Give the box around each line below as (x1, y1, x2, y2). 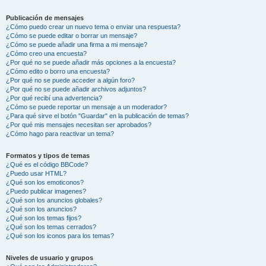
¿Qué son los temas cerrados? (6, 223, 96, 230)
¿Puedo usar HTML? (6, 170, 66, 177)
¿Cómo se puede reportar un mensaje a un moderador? (6, 103, 167, 110)
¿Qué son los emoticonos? (6, 179, 84, 186)
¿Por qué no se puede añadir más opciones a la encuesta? (6, 59, 176, 66)
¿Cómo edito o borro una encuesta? (6, 68, 110, 75)
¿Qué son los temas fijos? (6, 214, 81, 221)
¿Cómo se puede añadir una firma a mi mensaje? (6, 41, 147, 48)
